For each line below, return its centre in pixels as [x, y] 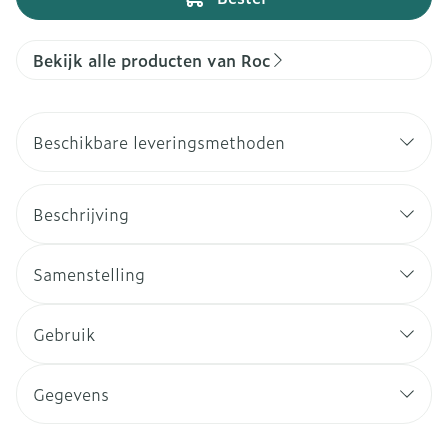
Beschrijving [81, 214]
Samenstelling [89, 274]
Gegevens [71, 394]
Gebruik [64, 334]
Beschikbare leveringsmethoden [159, 142]
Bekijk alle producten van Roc [151, 60]
